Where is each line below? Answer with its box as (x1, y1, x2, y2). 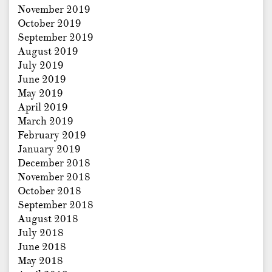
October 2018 (18, 185, 81, 198)
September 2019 (18, 31, 93, 44)
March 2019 (18, 115, 73, 128)
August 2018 (18, 212, 78, 226)
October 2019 (18, 17, 81, 30)
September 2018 (18, 199, 93, 212)
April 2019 (18, 101, 68, 114)
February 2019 (18, 129, 86, 142)
